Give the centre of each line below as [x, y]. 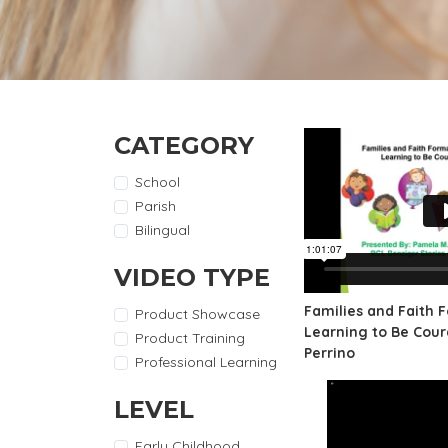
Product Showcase [197, 314]
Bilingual [162, 230]
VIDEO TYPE [192, 278]
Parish [155, 206]
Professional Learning [206, 362]
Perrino [329, 353]
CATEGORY [184, 146]
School [157, 182]
